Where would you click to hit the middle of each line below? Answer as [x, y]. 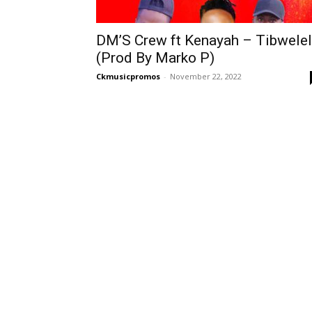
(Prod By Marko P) [155, 58]
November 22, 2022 [206, 76]
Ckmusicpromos [128, 76]
